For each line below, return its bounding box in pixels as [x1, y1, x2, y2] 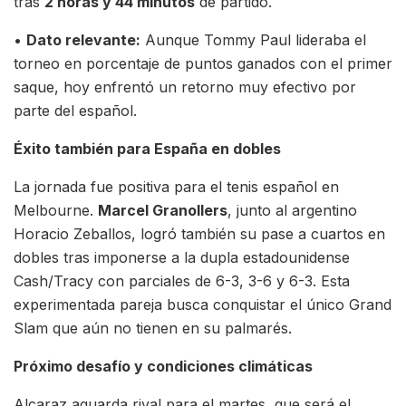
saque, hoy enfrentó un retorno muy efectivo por [14, 77, 356, 96]
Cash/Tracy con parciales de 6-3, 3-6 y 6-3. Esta [14, 271, 350, 290]
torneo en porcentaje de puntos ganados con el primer [14, 53, 392, 72]
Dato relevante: [26, 30, 140, 49]
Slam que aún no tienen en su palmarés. [14, 318, 292, 337]
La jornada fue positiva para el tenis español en [14, 177, 339, 196]
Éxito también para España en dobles [14, 139, 281, 158]
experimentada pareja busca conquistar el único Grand [14, 295, 391, 314]
